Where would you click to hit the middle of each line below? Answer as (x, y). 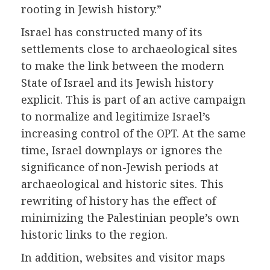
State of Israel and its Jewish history (117, 83)
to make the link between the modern (123, 66)
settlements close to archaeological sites (129, 49)
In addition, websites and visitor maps (123, 258)
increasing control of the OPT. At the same (133, 133)
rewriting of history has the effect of (118, 201)
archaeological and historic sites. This (122, 184)
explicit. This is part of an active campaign (133, 100)
